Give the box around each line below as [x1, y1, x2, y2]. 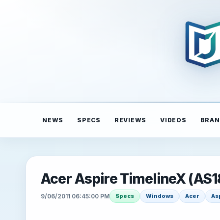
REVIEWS [114, 116, 146, 124]
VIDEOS [160, 116, 187, 124]
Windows [146, 192, 173, 199]
